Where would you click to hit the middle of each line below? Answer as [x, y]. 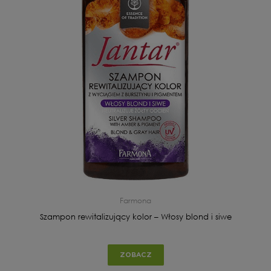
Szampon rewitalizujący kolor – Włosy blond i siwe [135, 217]
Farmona [135, 200]
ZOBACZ [135, 255]
